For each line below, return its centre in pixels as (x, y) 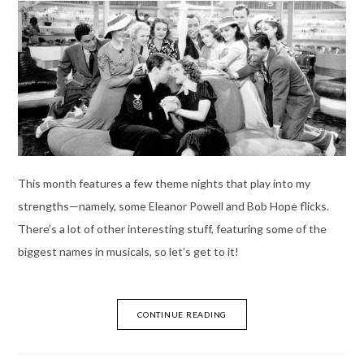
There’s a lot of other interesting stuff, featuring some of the (172, 228)
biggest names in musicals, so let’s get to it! (128, 251)
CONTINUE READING (182, 314)
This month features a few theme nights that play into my (164, 183)
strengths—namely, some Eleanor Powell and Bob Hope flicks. (173, 206)
